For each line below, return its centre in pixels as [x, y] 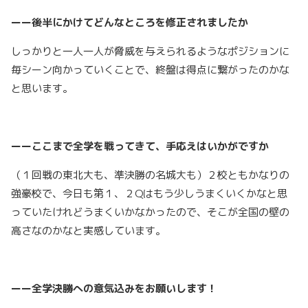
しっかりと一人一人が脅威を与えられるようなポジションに [150, 52]
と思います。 [42, 89]
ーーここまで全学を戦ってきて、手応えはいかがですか [140, 146]
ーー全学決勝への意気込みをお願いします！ [114, 289]
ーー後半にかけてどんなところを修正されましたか [130, 23]
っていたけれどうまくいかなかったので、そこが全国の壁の [150, 212]
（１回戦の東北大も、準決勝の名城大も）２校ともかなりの [150, 175]
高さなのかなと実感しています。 [88, 231]
